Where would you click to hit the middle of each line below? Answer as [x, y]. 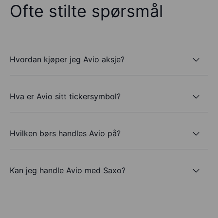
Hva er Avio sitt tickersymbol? [65, 96]
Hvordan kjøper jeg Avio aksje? [67, 59]
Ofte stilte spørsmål [86, 11]
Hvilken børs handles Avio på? [65, 133]
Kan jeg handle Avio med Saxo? [68, 170]
